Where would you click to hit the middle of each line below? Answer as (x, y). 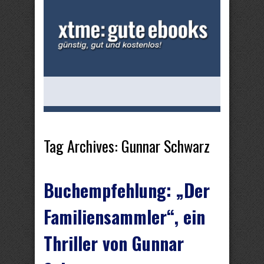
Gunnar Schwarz (166, 146)
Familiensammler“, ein (124, 217)
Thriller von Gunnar (114, 243)
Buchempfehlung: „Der (127, 190)
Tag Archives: (82, 146)
